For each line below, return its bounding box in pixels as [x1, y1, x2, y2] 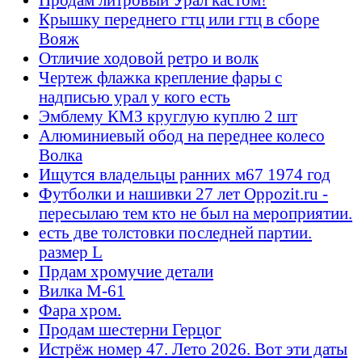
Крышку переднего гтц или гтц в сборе [39, 10, 319, 29]
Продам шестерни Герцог [39, 320, 221, 339]
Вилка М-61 [39, 281, 125, 301]
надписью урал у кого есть [39, 87, 230, 107]
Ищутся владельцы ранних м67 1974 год [39, 165, 330, 184]
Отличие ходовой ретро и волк [39, 48, 259, 68]
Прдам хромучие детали [39, 262, 213, 281]
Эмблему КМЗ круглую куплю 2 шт [39, 107, 297, 126]
